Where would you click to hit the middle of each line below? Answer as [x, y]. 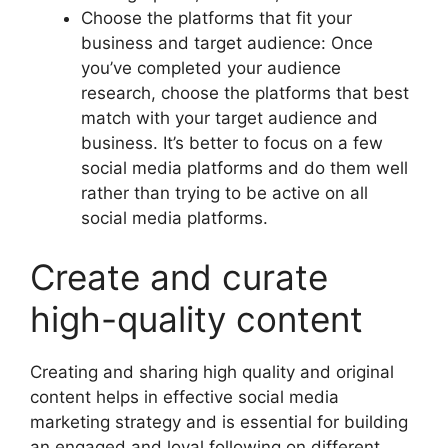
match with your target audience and [229, 117]
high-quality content [196, 319]
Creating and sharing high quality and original [212, 372]
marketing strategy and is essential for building [219, 422]
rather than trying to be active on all [224, 192]
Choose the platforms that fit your [216, 17]
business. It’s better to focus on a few [232, 142]
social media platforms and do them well [244, 167]
